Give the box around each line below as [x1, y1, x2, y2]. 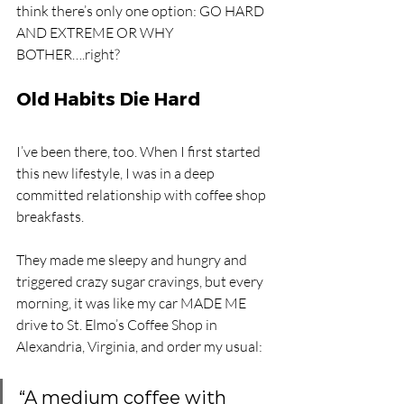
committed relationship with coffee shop [16, 186, 269, 204]
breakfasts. [16, 207, 87, 225]
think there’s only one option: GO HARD [16, 2, 267, 20]
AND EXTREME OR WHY [16, 23, 177, 41]
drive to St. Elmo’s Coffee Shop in [16, 316, 220, 334]
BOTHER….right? [16, 45, 123, 63]
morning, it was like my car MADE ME [16, 294, 249, 312]
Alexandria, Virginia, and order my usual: [16, 337, 262, 355]
